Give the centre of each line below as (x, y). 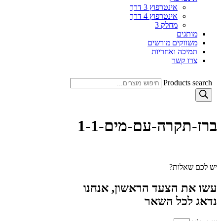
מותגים (187, 34)
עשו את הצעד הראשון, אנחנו (150, 188)
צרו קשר (184, 60)
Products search (188, 83)
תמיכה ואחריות (174, 52)
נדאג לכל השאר (181, 201)
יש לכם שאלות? (193, 167)
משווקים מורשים (172, 43)
